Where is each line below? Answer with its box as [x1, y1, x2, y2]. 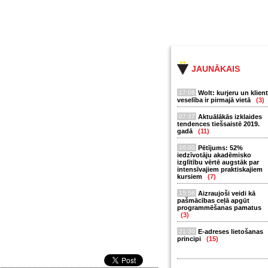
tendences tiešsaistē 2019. [177, 120, 260, 127]
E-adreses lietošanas [198, 228, 263, 235]
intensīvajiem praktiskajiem [177, 166, 263, 173]
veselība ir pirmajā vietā [177, 96, 252, 103]
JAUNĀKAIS [191, 64, 240, 74]
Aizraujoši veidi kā [198, 190, 255, 197]
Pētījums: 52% [198, 144, 243, 151]
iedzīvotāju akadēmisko [177, 151, 251, 159]
